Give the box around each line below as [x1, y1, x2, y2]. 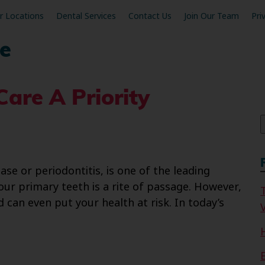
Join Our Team [183, 10, 239, 22]
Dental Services [56, 10, 116, 22]
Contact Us [128, 10, 172, 22]
